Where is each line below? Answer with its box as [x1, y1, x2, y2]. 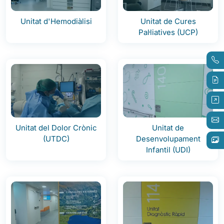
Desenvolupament [135, 133, 200, 143]
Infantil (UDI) [145, 144, 190, 154]
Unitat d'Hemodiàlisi [20, 16, 92, 26]
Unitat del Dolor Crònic [15, 122, 97, 132]
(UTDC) [42, 133, 69, 143]
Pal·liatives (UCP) [138, 27, 198, 37]
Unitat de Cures [140, 16, 196, 26]
